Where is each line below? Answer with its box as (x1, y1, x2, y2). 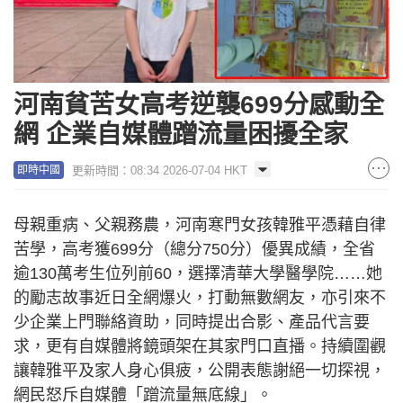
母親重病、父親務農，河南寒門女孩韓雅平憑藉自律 (13, 215, 386, 234)
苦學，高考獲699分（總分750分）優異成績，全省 (13, 239, 375, 258)
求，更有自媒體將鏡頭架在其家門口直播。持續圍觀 (13, 336, 386, 355)
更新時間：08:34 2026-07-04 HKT (72, 163, 247, 177)
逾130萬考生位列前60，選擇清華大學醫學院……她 (13, 264, 382, 282)
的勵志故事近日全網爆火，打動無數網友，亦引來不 (13, 288, 386, 307)
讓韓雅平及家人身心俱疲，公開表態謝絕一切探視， (13, 361, 386, 380)
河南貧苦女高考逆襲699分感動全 (13, 90, 384, 119)
